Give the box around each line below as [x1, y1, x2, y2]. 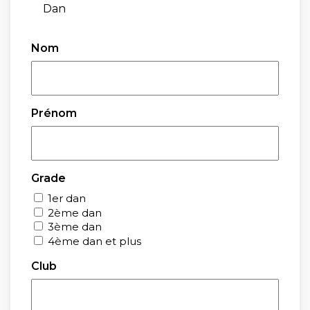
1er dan [48, 191, 86, 205]
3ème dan [48, 220, 102, 234]
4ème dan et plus [48, 235, 141, 248]
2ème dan [48, 206, 102, 219]
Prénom [31, 107, 77, 120]
